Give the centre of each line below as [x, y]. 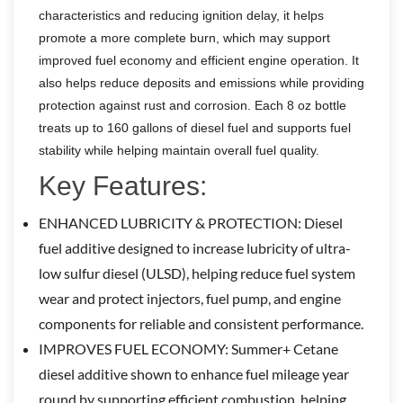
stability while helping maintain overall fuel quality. [179, 150]
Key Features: [123, 186]
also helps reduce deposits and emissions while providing [201, 83]
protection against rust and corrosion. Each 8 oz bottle [193, 105]
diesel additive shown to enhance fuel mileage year [194, 374]
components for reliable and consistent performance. [201, 323]
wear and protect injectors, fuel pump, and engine [190, 298]
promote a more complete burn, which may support [184, 38]
